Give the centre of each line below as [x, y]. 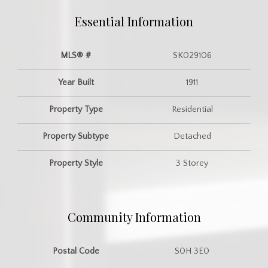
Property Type [76, 109]
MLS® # [76, 55]
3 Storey [192, 163]
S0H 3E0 [192, 251]
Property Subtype [76, 136]
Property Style [76, 163]
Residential [192, 109]
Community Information [134, 217]
